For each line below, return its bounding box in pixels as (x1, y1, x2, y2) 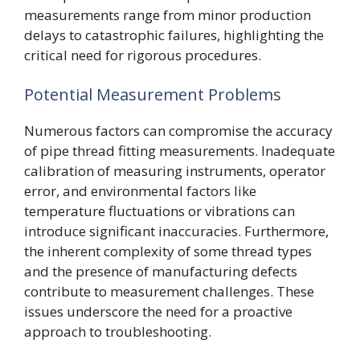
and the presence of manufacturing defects (24, 262, 297, 280)
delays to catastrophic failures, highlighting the (24, 25, 324, 44)
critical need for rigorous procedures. (24, 45, 261, 64)
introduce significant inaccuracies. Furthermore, (24, 222, 329, 240)
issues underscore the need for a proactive (24, 302, 292, 321)
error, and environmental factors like (24, 182, 256, 200)
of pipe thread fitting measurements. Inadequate (24, 141, 335, 160)
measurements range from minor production (24, 5, 311, 24)
